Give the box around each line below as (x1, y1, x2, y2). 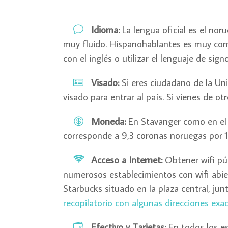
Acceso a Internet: (91, 153, 162, 166)
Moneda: (91, 115, 126, 128)
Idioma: (91, 23, 120, 36)
